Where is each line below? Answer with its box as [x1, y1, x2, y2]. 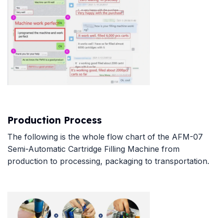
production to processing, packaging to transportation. [7, 156, 209, 166]
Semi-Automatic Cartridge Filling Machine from [7, 144, 180, 154]
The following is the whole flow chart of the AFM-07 [7, 131, 203, 142]
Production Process [7, 114, 102, 127]
